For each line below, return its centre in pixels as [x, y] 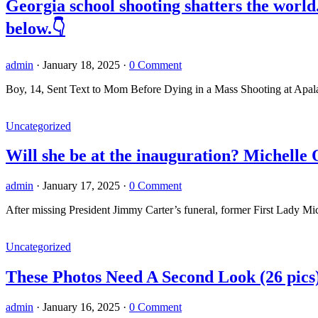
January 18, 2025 [81, 65]
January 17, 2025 [81, 186]
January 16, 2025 [81, 307]
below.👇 [35, 28]
